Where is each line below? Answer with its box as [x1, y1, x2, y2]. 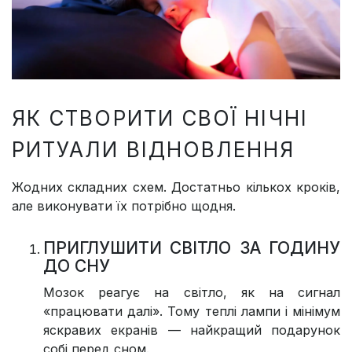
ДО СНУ [43, 256, 110, 277]
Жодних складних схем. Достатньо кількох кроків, [12, 179, 340, 196]
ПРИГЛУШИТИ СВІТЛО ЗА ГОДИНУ [43, 238, 340, 258]
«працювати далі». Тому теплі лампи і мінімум [43, 303, 340, 320]
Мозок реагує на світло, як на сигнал [43, 284, 340, 301]
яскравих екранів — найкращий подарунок [43, 322, 340, 339]
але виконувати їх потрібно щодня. [12, 198, 236, 214]
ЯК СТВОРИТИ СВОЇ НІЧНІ [12, 106, 308, 131]
